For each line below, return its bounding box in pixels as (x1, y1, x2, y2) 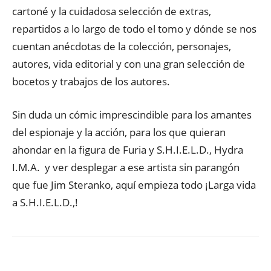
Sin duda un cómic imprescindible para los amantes (12, 108, 252, 122)
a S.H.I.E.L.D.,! (12, 195, 78, 209)
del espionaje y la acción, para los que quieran (12, 125, 226, 139)
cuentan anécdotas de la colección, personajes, (12, 39, 231, 53)
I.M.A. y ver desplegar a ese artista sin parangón (12, 160, 240, 174)
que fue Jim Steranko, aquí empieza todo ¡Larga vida (12, 178, 256, 192)
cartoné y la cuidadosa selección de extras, (12, 4, 211, 18)
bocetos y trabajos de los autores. (12, 74, 170, 88)
